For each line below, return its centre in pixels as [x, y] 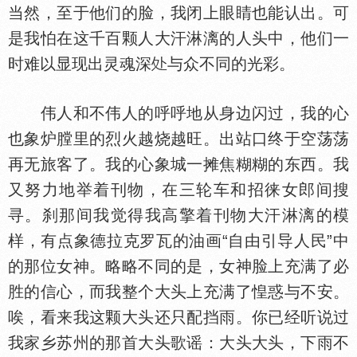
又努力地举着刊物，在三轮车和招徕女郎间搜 [178, 190]
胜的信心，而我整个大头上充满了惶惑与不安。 [178, 292]
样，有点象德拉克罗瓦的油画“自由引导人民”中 [178, 241]
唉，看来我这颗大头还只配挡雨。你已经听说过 [178, 317]
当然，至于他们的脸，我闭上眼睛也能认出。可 [178, 13]
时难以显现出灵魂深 [80, 64]
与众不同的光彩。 [231, 64]
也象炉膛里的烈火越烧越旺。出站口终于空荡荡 [178, 139]
